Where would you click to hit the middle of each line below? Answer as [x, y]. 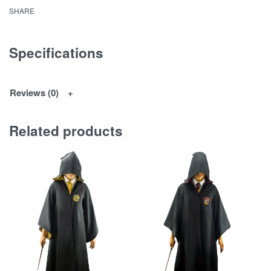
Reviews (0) [34, 93]
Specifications [56, 52]
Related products [66, 130]
